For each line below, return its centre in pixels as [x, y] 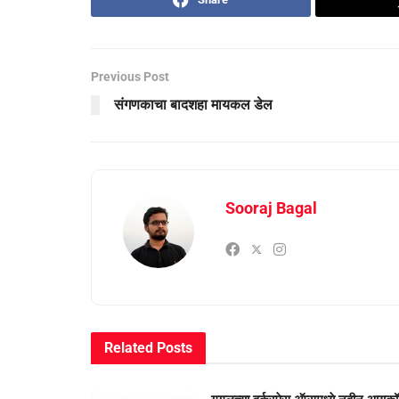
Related [129, 348]
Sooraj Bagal [271, 208]
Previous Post [130, 77]
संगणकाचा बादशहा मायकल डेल [193, 105]
